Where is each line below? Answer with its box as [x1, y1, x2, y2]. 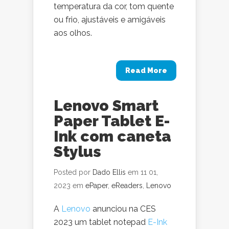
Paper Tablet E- [54, 112, 170, 130]
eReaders [111, 181, 143, 190]
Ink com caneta [54, 127, 171, 145]
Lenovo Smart [54, 97, 158, 114]
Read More [125, 66, 167, 75]
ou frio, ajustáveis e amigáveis [54, 15, 166, 25]
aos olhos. [54, 28, 92, 38]
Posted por [54, 168, 93, 176]
